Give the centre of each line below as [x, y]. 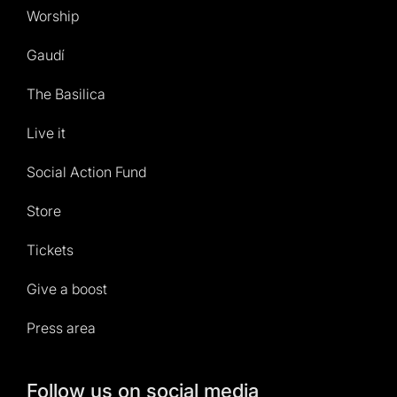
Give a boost [67, 288]
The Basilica [66, 93]
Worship [53, 16]
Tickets [50, 249]
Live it [46, 132]
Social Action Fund [86, 171]
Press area [61, 327]
